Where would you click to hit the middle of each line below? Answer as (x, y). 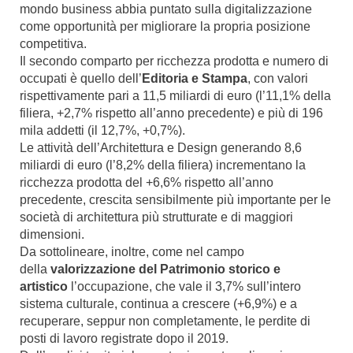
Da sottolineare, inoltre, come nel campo (132, 252)
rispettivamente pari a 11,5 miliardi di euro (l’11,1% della (175, 96)
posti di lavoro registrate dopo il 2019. (124, 338)
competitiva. (53, 44)
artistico (45, 286)
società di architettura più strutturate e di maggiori (156, 217)
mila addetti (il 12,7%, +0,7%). (102, 130)
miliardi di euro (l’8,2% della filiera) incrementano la (163, 165)
